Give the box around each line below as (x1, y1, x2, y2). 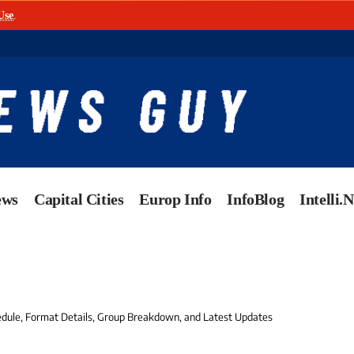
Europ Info (139, 190, 212, 209)
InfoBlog (227, 190, 284, 209)
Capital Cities (34, 190, 124, 209)
